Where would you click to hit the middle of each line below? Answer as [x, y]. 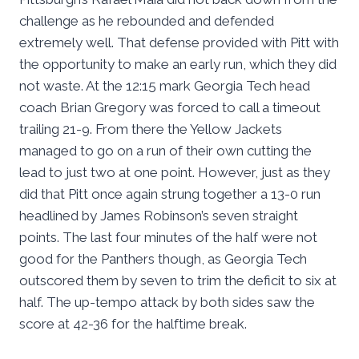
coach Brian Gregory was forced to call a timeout [170, 108]
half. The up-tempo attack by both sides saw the [167, 303]
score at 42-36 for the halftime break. [133, 324]
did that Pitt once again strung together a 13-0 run [170, 194]
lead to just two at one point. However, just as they [175, 173]
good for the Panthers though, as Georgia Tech [163, 259]
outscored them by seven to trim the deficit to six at [178, 281]
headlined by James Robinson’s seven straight [159, 216]
